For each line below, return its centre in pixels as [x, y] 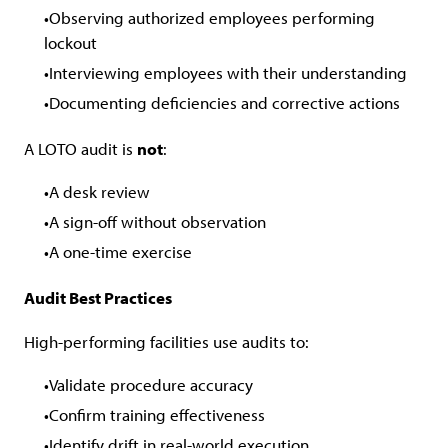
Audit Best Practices [98, 297]
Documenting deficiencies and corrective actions [224, 102]
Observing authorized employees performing [212, 17]
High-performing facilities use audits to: [166, 341]
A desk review [99, 191]
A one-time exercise [120, 251]
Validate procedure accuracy [151, 384]
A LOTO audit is [80, 148]
